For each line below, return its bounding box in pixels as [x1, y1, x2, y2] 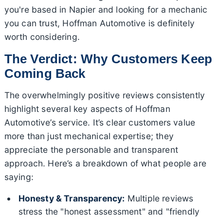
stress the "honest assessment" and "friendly [18, 206, 200, 217]
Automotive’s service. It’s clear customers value [4, 117, 196, 127]
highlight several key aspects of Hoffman [4, 103, 170, 114]
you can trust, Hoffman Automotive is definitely [4, 18, 195, 28]
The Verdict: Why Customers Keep [4, 52, 213, 66]
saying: [4, 171, 34, 182]
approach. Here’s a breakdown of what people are [4, 158, 206, 168]
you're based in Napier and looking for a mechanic [4, 4, 208, 15]
